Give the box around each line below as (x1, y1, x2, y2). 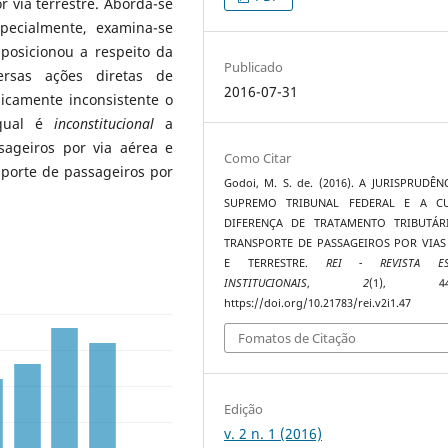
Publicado (224, 57, 284, 76)
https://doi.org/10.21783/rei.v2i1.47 (224, 295, 412, 310)
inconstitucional (54, 113, 155, 133)
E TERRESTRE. (224, 255, 326, 270)
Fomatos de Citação (238, 329, 357, 348)
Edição (224, 400, 264, 419)
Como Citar (224, 148, 292, 167)
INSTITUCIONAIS (224, 275, 308, 290)
